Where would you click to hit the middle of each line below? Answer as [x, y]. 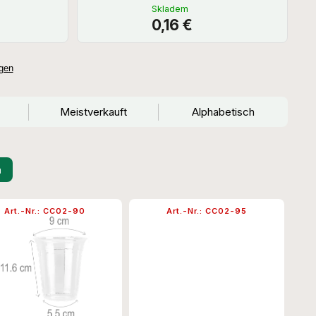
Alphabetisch [223, 112]
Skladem [170, 9]
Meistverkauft [93, 112]
